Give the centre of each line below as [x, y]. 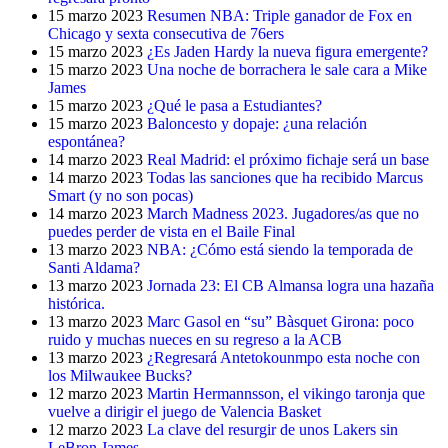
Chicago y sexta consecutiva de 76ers [166, 33]
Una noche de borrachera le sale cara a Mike [287, 69]
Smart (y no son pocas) [120, 195]
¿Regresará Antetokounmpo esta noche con [283, 357]
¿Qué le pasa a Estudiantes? [234, 105]
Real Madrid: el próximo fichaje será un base [288, 159]
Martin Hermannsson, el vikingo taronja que [286, 393]
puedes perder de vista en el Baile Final [171, 231]
